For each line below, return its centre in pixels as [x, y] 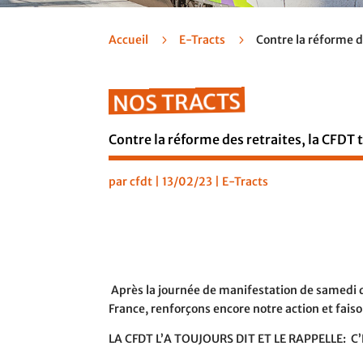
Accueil [129, 39]
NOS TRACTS [177, 102]
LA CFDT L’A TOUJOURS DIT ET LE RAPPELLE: [228, 338]
